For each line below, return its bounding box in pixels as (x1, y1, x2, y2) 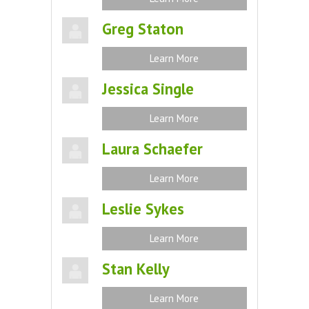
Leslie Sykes (101, 199, 184, 219)
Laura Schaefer (101, 139, 203, 159)
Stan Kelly (101, 259, 170, 279)
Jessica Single (101, 79, 194, 99)
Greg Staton (101, 19, 183, 39)
